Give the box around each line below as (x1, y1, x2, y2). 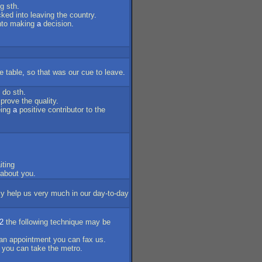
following (19, 218, 48, 226)
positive (19, 105, 46, 114)
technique (50, 218, 83, 226)
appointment (9, 235, 51, 244)
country (70, 11, 94, 19)
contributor (48, 105, 84, 114)
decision (43, 19, 71, 28)
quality (35, 96, 56, 105)
